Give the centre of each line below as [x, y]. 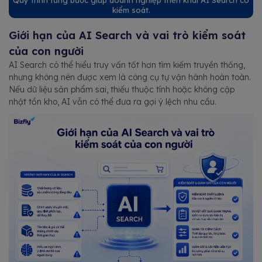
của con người [46, 51]
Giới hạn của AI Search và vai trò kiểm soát [127, 36]
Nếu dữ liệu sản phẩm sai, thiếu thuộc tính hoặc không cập [122, 90]
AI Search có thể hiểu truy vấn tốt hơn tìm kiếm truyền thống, [127, 65]
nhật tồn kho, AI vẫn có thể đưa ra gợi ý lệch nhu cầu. [113, 102]
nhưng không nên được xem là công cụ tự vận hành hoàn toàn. [130, 77]
